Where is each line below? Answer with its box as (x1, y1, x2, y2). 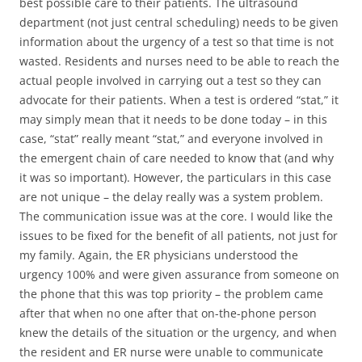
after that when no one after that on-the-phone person (19, 305, 317, 321)
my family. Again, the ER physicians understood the (19, 247, 298, 263)
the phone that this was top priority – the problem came (19, 286, 323, 301)
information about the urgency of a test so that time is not (19, 34, 334, 49)
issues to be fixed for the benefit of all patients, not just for (19, 228, 338, 243)
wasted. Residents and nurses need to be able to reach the (19, 53, 339, 69)
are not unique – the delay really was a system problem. (19, 189, 323, 204)
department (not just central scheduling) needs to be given (19, 15, 339, 30)
